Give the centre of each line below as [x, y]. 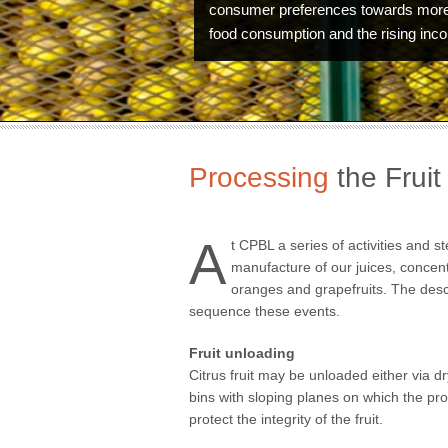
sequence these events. [264, 311]
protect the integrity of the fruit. [286, 419]
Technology [268, 398]
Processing [259, 177]
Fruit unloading [242, 353]
